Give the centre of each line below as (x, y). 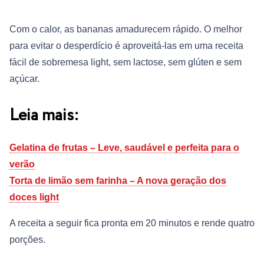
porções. (27, 240)
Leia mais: (44, 116)
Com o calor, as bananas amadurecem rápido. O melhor (126, 29)
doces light (34, 197)
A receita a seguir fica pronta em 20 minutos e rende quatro (132, 223)
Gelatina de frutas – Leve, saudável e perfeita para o (124, 148)
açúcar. (24, 79)
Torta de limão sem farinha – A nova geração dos (118, 181)
